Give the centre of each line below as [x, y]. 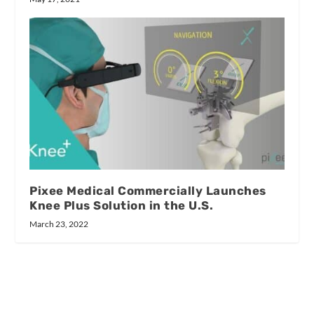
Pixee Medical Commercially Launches [148, 191]
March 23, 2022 [59, 224]
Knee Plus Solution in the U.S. [122, 206]
